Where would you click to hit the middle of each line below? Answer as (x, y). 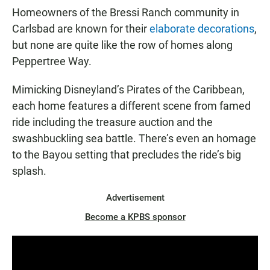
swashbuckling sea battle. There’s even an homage (134, 139)
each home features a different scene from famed (131, 106)
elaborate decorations (202, 29)
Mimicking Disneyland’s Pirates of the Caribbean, (128, 90)
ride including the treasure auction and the (112, 122)
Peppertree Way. (52, 61)
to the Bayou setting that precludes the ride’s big (127, 155)
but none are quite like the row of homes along (122, 45)
